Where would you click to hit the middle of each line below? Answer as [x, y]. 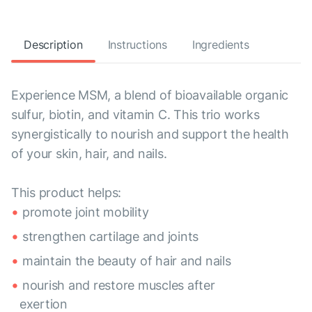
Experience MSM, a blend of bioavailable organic [150, 95]
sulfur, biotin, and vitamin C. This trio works [135, 115]
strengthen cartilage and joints [111, 237]
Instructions [137, 45]
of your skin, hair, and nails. [89, 154]
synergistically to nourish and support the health [150, 134]
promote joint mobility [86, 212]
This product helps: [67, 193]
